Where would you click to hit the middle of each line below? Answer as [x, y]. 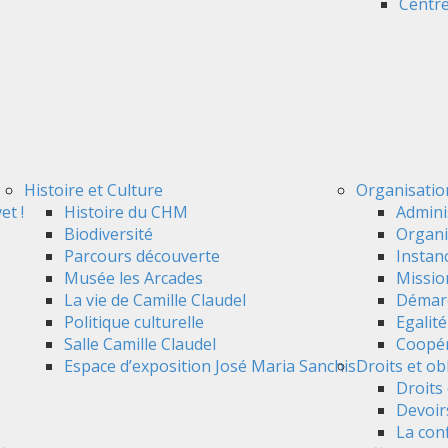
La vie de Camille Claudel [155, 300]
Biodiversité [108, 234]
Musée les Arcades [133, 278]
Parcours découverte [142, 256]
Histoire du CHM [126, 212]
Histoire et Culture [93, 190]
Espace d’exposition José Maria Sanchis [210, 366]
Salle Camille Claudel [140, 344]
